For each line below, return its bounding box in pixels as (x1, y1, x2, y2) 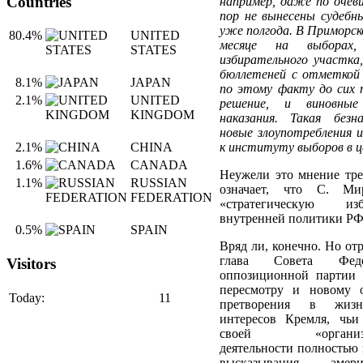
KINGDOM (130, 108, 194, 122)
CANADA (130, 158, 188, 173)
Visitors (6, 255, 56, 273)
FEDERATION (130, 190, 212, 205)
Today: (9, 290, 45, 305)
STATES (130, 43, 177, 58)
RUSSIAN (130, 176, 187, 190)
